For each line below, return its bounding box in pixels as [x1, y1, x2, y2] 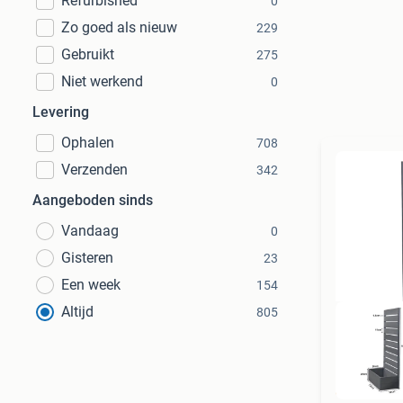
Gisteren [61, 249, 113, 266]
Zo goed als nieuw [61, 19, 177, 36]
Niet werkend [61, 73, 143, 90]
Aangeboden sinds [32, 192, 153, 209]
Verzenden [61, 161, 128, 178]
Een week [61, 276, 121, 293]
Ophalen [61, 134, 114, 151]
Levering [32, 103, 89, 121]
